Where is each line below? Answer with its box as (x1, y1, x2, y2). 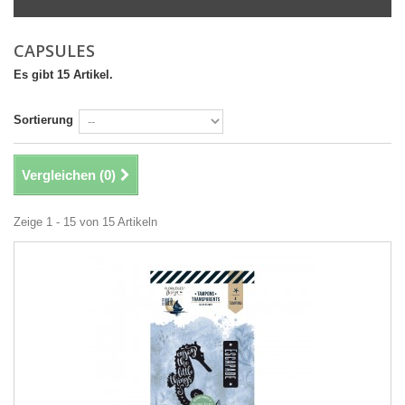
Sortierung (14, 113, 73, 127)
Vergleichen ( (22, 167, 104, 183)
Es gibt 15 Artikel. (14, 68, 113, 81)
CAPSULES (14, 40, 99, 61)
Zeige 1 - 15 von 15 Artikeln (14, 215, 157, 229)
